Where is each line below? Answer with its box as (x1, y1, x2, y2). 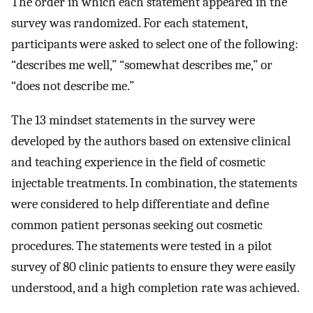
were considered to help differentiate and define (11, 196, 269, 212)
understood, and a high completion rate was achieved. (11, 279, 300, 296)
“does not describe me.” (11, 78, 134, 94)
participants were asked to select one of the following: (11, 36, 298, 52)
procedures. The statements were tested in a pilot (11, 238, 272, 254)
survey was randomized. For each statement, (11, 15, 247, 31)
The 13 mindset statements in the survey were (11, 112, 255, 128)
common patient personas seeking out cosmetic (11, 217, 263, 233)
